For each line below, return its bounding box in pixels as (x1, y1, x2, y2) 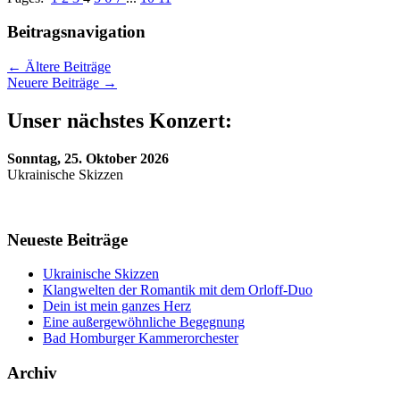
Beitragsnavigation (7, 22, 146, 42)
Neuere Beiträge (7, 75, 103, 91)
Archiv (7, 363, 57, 383)
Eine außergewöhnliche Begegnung (43, 314, 245, 330)
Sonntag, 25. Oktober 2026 (7, 150, 169, 166)
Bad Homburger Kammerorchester (43, 330, 238, 346)
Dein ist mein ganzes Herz (43, 298, 191, 314)
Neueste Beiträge (7, 229, 128, 249)
